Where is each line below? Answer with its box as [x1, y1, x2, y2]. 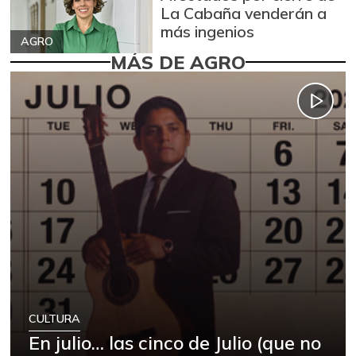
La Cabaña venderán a [161, 2, 327, 23]
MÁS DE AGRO [110, 49, 246, 74]
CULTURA [29, 311, 81, 327]
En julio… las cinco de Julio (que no [29, 330, 322, 354]
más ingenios [161, 21, 255, 41]
